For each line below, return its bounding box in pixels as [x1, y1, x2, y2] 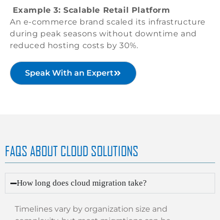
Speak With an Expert [25, 68, 113, 78]
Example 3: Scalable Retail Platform [10, 5, 170, 15]
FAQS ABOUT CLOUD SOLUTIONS [5, 142, 138, 160]
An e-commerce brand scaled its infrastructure [10, 17, 206, 27]
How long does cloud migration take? [17, 178, 147, 188]
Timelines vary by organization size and [15, 204, 167, 214]
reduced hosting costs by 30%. [10, 41, 138, 51]
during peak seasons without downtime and [10, 29, 197, 39]
